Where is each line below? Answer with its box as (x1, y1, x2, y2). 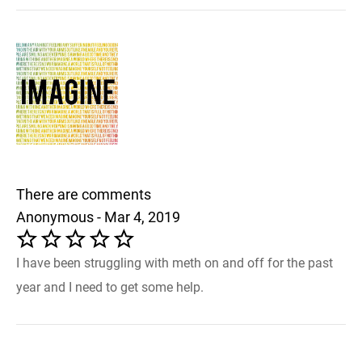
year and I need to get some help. (16, 279, 204, 295)
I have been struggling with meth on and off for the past (16, 255, 333, 271)
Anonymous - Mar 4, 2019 (16, 208, 180, 225)
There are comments (16, 185, 151, 203)
